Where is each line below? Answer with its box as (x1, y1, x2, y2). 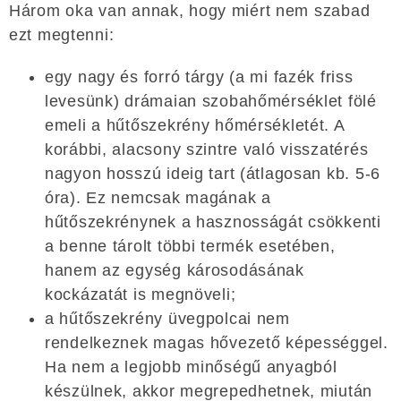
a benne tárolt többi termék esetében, (45, 236, 336, 255)
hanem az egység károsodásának (45, 260, 304, 279)
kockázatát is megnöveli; (45, 285, 236, 303)
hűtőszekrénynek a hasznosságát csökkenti (45, 212, 381, 231)
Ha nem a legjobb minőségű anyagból (45, 357, 337, 376)
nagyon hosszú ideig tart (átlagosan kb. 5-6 (45, 164, 380, 183)
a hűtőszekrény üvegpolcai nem (45, 309, 290, 328)
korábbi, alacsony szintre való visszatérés (45, 140, 369, 158)
